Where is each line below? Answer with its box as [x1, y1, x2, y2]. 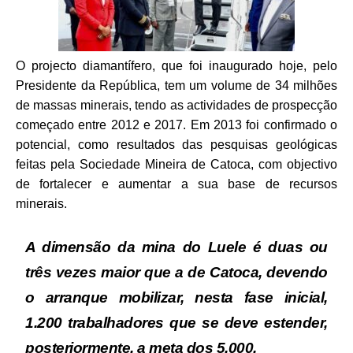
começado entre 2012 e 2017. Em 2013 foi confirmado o [16, 117, 337, 132]
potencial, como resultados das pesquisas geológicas [16, 137, 337, 151]
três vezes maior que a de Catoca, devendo [25, 263, 328, 281]
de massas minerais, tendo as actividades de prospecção [16, 98, 337, 112]
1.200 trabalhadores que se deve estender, [25, 314, 328, 331]
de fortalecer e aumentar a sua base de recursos [16, 176, 337, 191]
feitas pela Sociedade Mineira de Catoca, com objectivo [16, 157, 337, 171]
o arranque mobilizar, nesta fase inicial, [25, 288, 328, 306]
